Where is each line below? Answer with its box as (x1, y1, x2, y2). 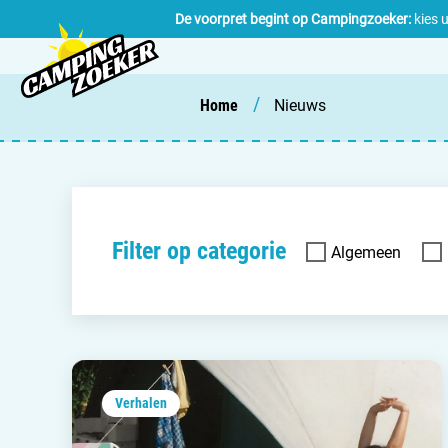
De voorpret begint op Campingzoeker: (175, 10, 411, 27)
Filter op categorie (112, 236, 286, 265)
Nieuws (274, 96, 326, 115)
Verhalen (115, 395, 167, 411)
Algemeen (331, 242, 401, 262)
